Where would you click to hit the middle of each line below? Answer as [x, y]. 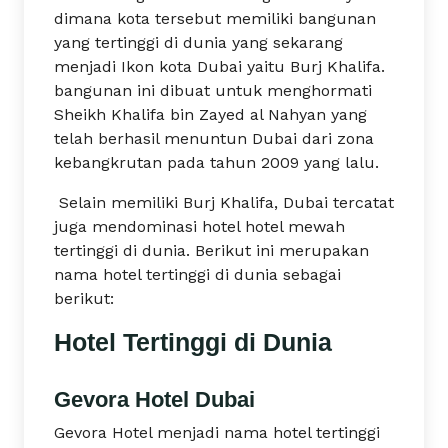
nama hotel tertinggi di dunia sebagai [197, 274]
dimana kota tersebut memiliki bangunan [215, 18]
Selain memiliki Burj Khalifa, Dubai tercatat [224, 202]
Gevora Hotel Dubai [154, 399]
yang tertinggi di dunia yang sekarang [198, 42]
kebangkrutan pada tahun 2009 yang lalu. [216, 162]
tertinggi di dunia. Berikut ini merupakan [211, 250]
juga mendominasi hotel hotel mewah [199, 226]
